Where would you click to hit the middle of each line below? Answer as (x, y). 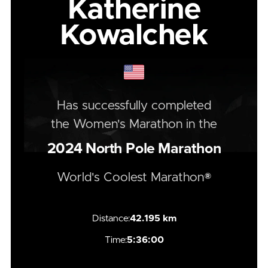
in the (200, 124)
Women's (101, 124)
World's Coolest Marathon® (134, 177)
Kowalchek (134, 35)
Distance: (111, 218)
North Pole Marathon (152, 148)
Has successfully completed (134, 106)
